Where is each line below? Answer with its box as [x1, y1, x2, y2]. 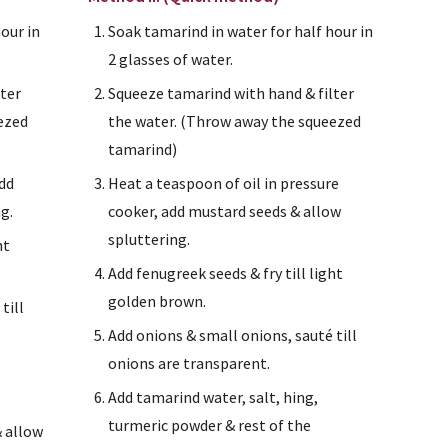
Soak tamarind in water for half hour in [107, 21, 373, 41]
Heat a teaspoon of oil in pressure [107, 173, 339, 193]
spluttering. [107, 229, 190, 249]
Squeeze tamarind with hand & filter [107, 83, 354, 103]
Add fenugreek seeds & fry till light [107, 263, 343, 283]
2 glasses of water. [107, 49, 233, 69]
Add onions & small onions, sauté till [107, 325, 357, 345]
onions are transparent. [107, 353, 270, 373]
